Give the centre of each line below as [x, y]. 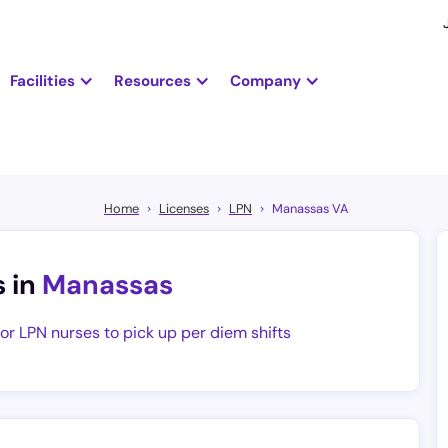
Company [265, 80]
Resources [152, 80]
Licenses [184, 209]
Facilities [42, 80]
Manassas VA [310, 209]
